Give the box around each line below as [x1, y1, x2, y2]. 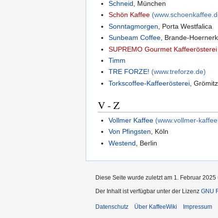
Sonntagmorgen [109, 22, 159, 30]
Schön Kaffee [109, 11, 150, 19]
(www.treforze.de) [151, 68, 206, 76]
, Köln [151, 127, 169, 136]
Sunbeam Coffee [109, 34, 161, 42]
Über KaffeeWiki [134, 203, 177, 211]
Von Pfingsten [109, 127, 151, 136]
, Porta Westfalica [158, 22, 213, 30]
